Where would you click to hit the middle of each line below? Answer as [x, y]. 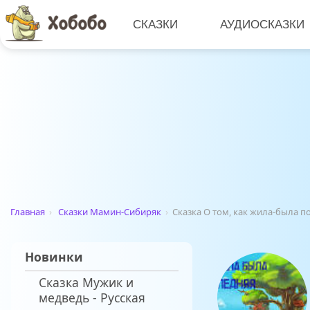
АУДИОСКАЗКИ [263, 24]
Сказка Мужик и [86, 283]
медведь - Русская [92, 298]
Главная [28, 212]
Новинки [54, 257]
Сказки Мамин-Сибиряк [110, 212]
